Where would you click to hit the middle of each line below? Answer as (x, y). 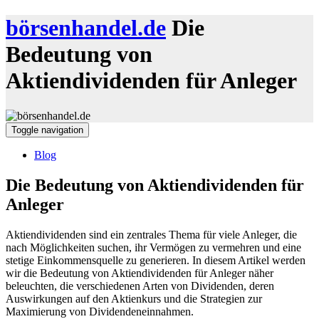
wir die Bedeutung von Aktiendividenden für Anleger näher (140, 273)
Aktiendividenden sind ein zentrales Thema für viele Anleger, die (151, 234)
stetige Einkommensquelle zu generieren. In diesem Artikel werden (156, 260)
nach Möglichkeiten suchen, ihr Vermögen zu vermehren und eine (153, 247)
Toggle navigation (47, 130)
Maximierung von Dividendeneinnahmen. (100, 311)
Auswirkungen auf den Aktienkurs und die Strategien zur (134, 298)
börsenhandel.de (86, 28)
